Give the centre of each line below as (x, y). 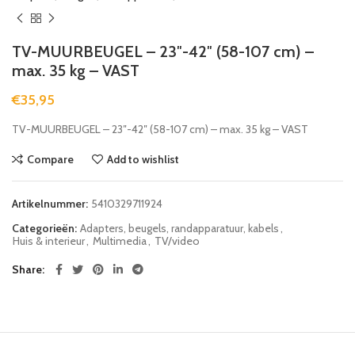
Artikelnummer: (51, 203)
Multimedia (120, 240)
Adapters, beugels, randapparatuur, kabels (179, 228)
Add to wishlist (143, 159)
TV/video (177, 240)
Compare (50, 159)
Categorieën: (46, 228)
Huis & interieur (49, 240)
